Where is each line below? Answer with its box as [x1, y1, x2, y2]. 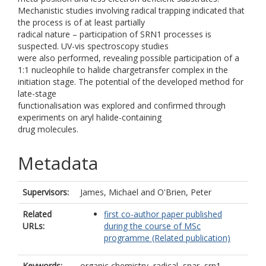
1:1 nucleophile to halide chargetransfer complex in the [18, 64, 228, 75]
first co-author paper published [104, 208, 222, 220]
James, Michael [80, 186, 138, 198]
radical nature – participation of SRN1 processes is [18, 28, 211, 40]
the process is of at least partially [18, 17, 145, 28]
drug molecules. [18, 123, 78, 135]
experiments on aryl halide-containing [18, 112, 161, 123]
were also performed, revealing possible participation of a [18, 52, 239, 64]
